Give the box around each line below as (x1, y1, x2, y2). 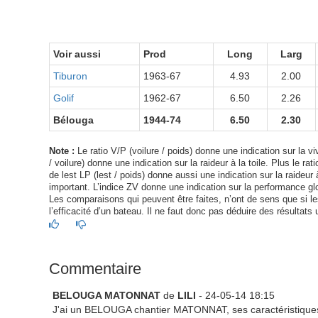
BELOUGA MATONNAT (52, 290, 160, 301)
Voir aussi (53, 48, 101, 60)
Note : (48, 146, 75, 156)
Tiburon (53, 70, 87, 82)
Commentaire (48, 260, 141, 278)
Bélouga (53, 114, 94, 126)
